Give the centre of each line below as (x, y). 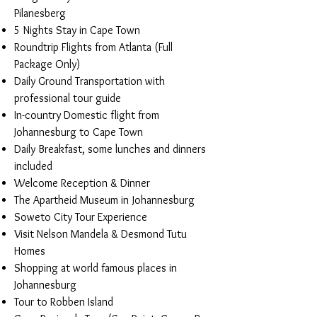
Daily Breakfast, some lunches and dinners (110, 149)
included (33, 166)
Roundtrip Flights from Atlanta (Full (93, 47)
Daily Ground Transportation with (90, 81)
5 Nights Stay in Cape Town (77, 30)
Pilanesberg (40, 13)
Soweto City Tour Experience (81, 217)
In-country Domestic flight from (87, 115)
